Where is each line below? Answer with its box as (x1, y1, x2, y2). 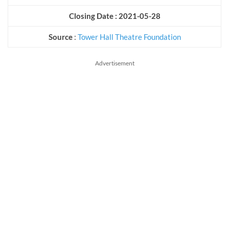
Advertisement (95, 59, 134, 67)
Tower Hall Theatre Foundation (77, 32, 181, 41)
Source (48, 32, 74, 41)
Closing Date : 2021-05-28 (68, 11, 161, 20)
